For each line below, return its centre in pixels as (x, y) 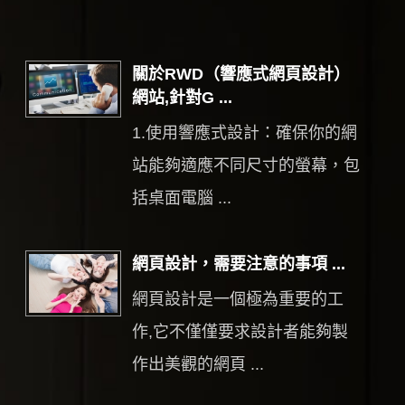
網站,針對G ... (182, 98)
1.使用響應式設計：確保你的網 (244, 133)
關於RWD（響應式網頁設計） (240, 74)
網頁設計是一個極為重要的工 (237, 299)
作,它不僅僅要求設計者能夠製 (240, 332)
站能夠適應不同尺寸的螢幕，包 (245, 165)
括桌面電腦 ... (181, 198)
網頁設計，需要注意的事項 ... (238, 264)
